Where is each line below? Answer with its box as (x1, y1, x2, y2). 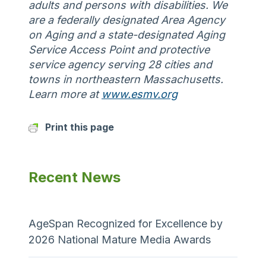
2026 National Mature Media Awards (28, 233, 211, 246)
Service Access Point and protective (28, 43, 210, 56)
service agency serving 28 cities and (28, 58, 212, 71)
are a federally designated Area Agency (28, 13, 225, 26)
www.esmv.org (102, 87, 178, 100)
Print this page (45, 121, 114, 133)
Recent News (28, 168, 121, 186)
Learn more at (28, 87, 102, 100)
